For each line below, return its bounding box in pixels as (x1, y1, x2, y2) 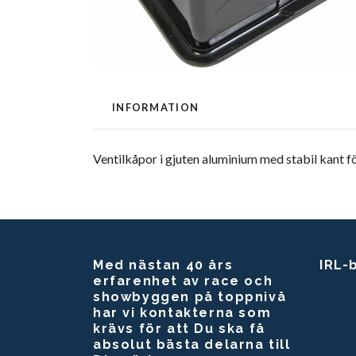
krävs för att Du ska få (93, 320, 265, 336)
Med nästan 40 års (93, 257, 234, 273)
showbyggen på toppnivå (93, 288, 287, 304)
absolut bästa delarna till (93, 336, 291, 352)
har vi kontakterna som (93, 304, 272, 320)
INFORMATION (112, 100, 199, 114)
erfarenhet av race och (93, 273, 273, 288)
